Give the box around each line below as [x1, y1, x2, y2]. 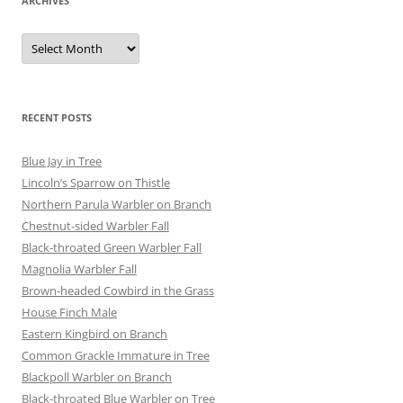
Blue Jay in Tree [22, 153, 102, 170]
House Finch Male [22, 304, 117, 321]
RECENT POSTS [22, 111, 92, 125]
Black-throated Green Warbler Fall [22, 239, 201, 256]
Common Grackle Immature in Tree [22, 347, 210, 364]
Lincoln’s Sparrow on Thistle [22, 175, 170, 192]
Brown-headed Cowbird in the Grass [22, 282, 214, 300]
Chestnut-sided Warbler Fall [22, 218, 169, 235]
